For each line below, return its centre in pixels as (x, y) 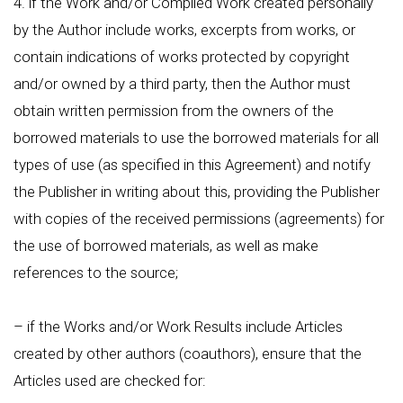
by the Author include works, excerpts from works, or (184, 30)
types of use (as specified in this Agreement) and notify (192, 165)
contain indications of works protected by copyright (182, 57)
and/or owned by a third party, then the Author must (182, 84)
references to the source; (96, 273)
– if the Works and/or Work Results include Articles (178, 327)
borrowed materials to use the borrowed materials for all (196, 138)
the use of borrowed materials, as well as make (166, 246)
